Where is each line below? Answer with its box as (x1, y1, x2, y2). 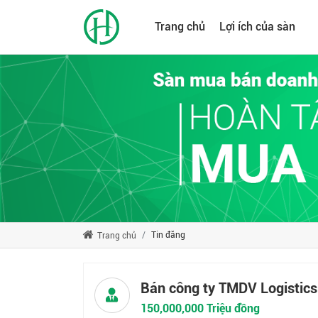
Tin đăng (151, 229, 185, 240)
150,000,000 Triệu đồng (141, 301, 260, 315)
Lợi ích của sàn (219, 20, 295, 33)
